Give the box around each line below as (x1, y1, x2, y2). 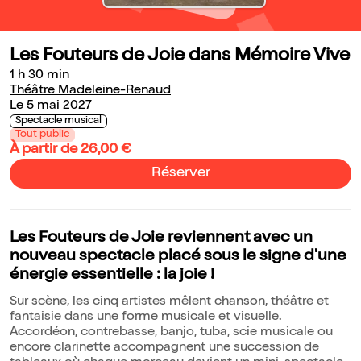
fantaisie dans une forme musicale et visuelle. (10, 311, 282, 325)
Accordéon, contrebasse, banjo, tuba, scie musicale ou (10, 326, 333, 340)
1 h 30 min (10, 69, 69, 83)
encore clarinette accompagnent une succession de (10, 342, 319, 355)
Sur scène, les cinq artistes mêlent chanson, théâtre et (10, 296, 329, 309)
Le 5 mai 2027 (10, 100, 92, 114)
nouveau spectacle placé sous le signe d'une (10, 249, 346, 266)
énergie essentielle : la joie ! (10, 268, 214, 284)
